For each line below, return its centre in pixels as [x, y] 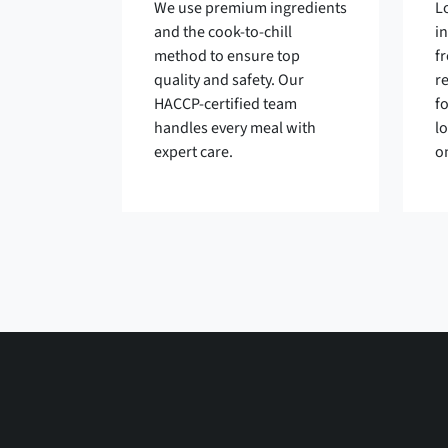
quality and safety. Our [229, 80]
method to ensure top [227, 56]
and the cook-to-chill [223, 32]
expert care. [193, 152]
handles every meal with [235, 128]
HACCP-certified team [225, 104]
